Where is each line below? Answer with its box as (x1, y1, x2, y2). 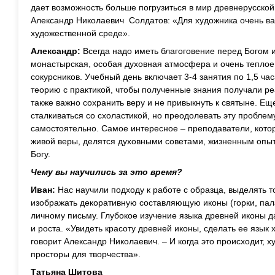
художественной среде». (31, 28, 130, 38)
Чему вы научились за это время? (31, 167, 182, 177)
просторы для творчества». (31, 249, 141, 259)
